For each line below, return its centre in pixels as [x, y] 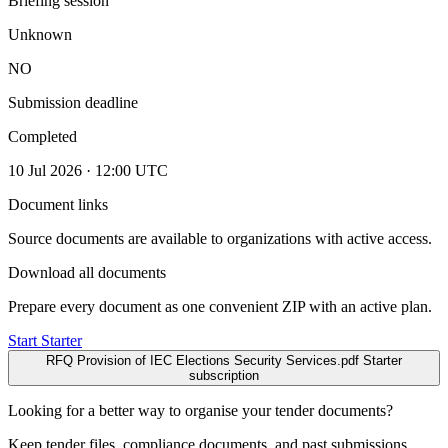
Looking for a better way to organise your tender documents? [200, 410]
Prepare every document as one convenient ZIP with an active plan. [220, 306]
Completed [42, 136]
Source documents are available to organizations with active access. [220, 238]
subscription [224, 375]
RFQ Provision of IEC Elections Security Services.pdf [202, 360]
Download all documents [87, 272]
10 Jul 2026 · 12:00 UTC [88, 170]
